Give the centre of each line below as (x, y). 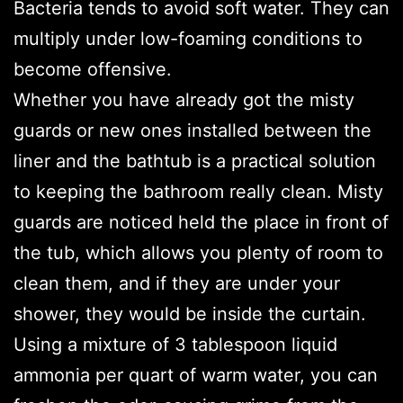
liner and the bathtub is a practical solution (195, 161)
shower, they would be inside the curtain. (190, 314)
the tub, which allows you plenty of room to (198, 253)
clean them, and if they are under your (177, 284)
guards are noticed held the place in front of (201, 223)
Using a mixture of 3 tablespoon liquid (175, 345)
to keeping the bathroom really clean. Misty (198, 192)
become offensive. (93, 70)
